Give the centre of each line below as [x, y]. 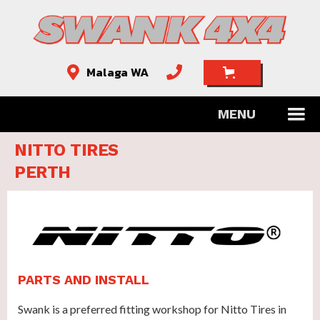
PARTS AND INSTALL [84, 279]
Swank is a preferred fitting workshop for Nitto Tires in [152, 309]
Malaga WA [117, 72]
